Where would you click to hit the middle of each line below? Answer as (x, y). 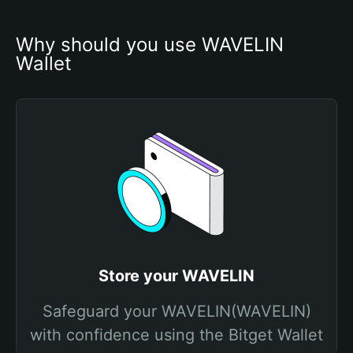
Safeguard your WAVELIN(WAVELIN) (176, 311)
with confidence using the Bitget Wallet (176, 335)
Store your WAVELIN (176, 276)
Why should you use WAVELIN (150, 45)
